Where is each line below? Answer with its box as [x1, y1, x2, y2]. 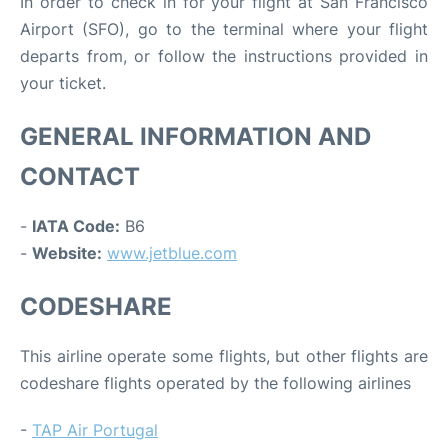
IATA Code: [32, 216, 120, 237]
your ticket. [20, 73, 106, 94]
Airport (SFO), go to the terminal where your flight [20, 19, 428, 40]
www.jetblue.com [107, 243, 237, 264]
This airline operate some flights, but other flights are [20, 346, 428, 367]
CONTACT [20, 162, 140, 192]
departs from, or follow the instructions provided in [20, 46, 428, 67]
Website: [32, 243, 102, 264]
